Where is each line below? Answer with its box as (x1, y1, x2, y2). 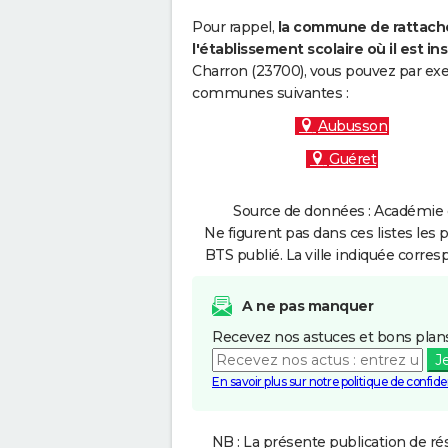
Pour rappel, (192, 18, 278, 36)
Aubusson (318, 117, 387, 135)
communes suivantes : (192, 84, 348, 102)
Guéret (329, 150, 376, 168)
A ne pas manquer (242, 297, 373, 315)
